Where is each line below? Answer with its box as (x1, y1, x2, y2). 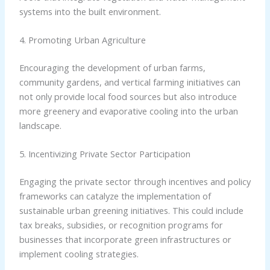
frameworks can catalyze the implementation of (19, 190, 211, 202)
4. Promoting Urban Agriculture (19, 34, 146, 46)
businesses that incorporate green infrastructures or (19, 233, 231, 246)
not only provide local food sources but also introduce (19, 90, 237, 103)
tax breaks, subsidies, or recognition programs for (19, 219, 223, 231)
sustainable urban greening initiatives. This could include (19, 204, 243, 217)
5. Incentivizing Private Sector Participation (19, 148, 190, 160)
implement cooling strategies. (19, 248, 139, 260)
